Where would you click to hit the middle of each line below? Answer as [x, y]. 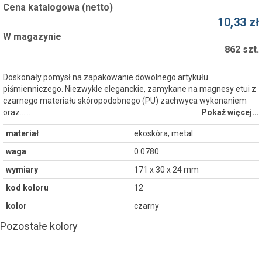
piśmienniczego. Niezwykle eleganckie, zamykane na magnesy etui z [130, 89]
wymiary [22, 169]
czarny [146, 206]
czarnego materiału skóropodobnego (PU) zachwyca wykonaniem [125, 100]
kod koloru [27, 187]
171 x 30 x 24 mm [166, 169]
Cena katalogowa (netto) [58, 7]
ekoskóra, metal [163, 133]
